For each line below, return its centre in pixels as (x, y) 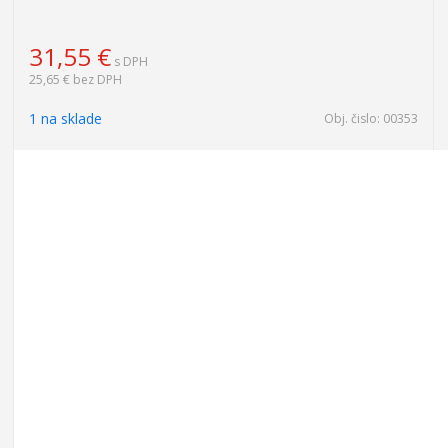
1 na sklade (65, 118)
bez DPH (97, 79)
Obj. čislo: (354, 118)
